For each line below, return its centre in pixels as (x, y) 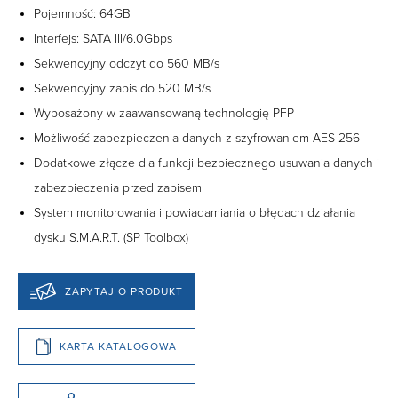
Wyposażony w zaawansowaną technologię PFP (164, 114)
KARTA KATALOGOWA (118, 346)
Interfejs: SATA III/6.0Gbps (103, 39)
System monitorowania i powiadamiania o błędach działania (195, 213)
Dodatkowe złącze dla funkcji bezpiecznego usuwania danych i (207, 163)
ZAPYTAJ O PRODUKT (124, 291)
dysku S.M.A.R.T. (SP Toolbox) (111, 238)
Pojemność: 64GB (82, 14)
